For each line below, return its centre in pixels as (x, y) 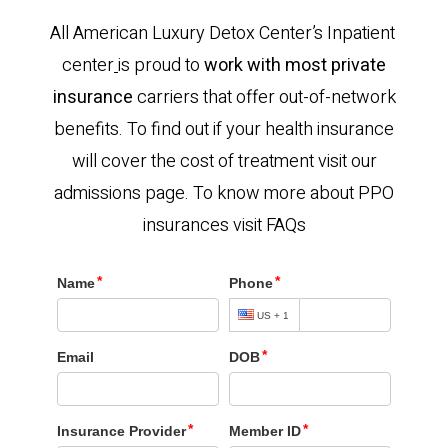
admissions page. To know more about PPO (224, 193)
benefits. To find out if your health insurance (224, 129)
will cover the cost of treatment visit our (224, 161)
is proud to (161, 65)
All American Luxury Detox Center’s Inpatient (224, 33)
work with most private (295, 65)
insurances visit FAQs (224, 225)
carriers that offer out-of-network (264, 97)
